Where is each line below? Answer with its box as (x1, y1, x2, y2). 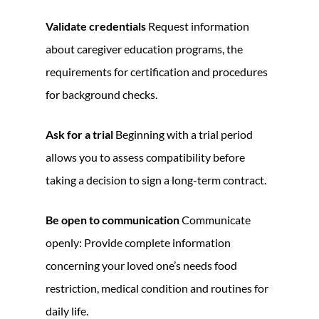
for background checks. (46, 87, 157, 101)
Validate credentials (46, 19, 146, 33)
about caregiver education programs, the (46, 41, 243, 56)
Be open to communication (46, 212, 179, 226)
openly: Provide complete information (46, 235, 231, 249)
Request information (146, 19, 249, 33)
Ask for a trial (46, 127, 113, 141)
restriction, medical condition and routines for (46, 281, 268, 295)
